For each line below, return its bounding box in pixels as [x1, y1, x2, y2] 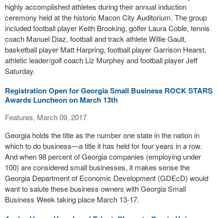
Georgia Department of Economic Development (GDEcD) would [5, 173, 208, 183]
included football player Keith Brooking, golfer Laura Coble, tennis [5, 23, 210, 33]
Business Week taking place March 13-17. [5, 194, 139, 204]
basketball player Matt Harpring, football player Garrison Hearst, [5, 44, 206, 54]
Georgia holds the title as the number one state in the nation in [5, 130, 200, 140]
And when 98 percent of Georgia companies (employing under [5, 151, 201, 162]
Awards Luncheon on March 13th [5, 94, 118, 105]
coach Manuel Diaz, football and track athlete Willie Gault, [5, 34, 186, 44]
